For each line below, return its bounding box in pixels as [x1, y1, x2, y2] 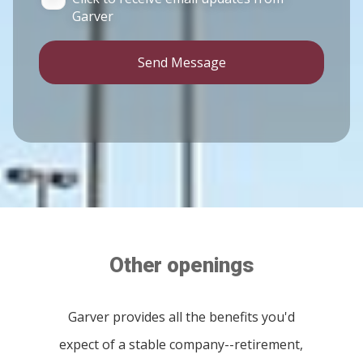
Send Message [137, 53, 226, 72]
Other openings [109, 253, 254, 278]
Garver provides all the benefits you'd [67, 308, 295, 327]
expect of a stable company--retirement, [59, 335, 304, 354]
